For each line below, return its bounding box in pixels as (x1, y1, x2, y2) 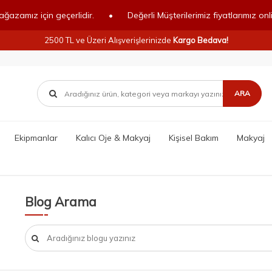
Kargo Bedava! (172, 35, 228, 45)
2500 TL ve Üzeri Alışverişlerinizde (44, 35, 173, 45)
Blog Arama (24, 194, 97, 209)
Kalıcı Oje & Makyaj (75, 132, 151, 143)
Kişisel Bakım (168, 132, 219, 143)
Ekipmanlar (14, 132, 58, 143)
